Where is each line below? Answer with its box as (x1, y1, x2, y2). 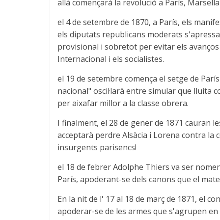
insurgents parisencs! (57, 141, 137, 153)
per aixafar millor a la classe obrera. (57, 97, 189, 109)
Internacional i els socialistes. (57, 53, 164, 64)
